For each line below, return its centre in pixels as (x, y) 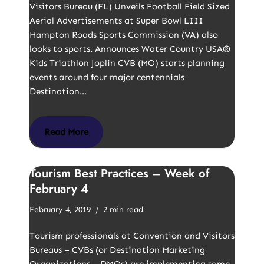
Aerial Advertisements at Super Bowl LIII (116, 21)
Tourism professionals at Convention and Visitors (132, 236)
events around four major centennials (107, 77)
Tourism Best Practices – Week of (120, 174)
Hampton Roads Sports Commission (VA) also (124, 35)
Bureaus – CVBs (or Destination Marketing (117, 250)
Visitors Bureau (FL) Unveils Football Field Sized (130, 6)
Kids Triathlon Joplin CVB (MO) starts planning (127, 63)
